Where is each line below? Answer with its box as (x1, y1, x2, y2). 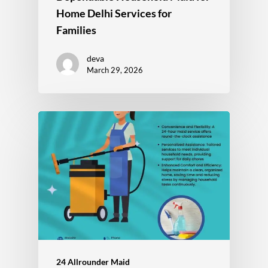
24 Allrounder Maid (56, 256, 130, 267)
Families (56, 23, 96, 36)
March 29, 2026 (87, 65, 143, 75)
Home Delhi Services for (56, 6, 172, 20)
